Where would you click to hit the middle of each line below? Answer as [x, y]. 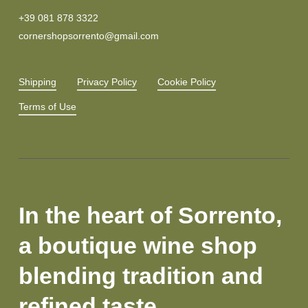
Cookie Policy [186, 82]
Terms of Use [47, 107]
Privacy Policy [107, 82]
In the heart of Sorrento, [150, 215]
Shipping [37, 82]
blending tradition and [141, 275]
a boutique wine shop [137, 245]
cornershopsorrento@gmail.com [88, 35]
